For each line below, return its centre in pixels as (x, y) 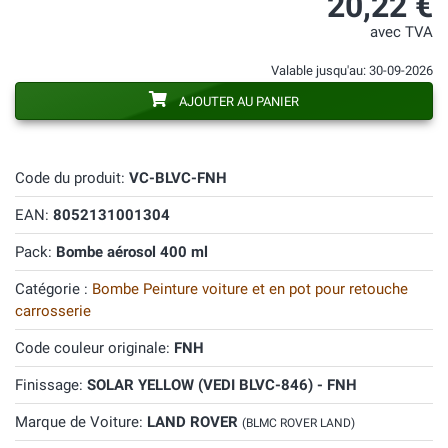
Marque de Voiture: (81, 422)
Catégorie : (53, 289)
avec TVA (401, 32)
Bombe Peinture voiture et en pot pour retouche (250, 289)
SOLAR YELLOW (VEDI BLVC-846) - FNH (222, 385)
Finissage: (51, 385)
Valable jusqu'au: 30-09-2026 (352, 70)
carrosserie (53, 311)
